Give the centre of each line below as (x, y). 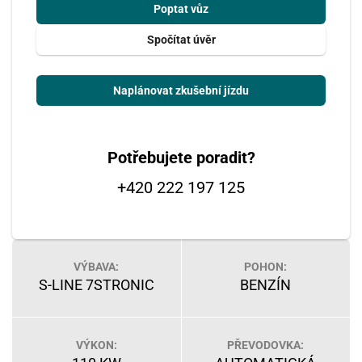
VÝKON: (96, 345)
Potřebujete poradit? (181, 158)
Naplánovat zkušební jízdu (181, 90)
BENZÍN (266, 285)
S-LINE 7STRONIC (96, 285)
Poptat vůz (181, 9)
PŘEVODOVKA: (266, 345)
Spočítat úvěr (181, 40)
